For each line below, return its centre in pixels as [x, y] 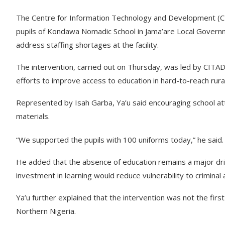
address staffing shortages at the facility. [87, 45]
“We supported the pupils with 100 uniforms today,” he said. [120, 140]
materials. [33, 116]
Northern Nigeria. [46, 211]
